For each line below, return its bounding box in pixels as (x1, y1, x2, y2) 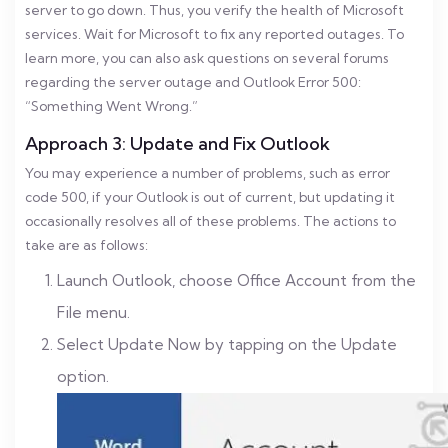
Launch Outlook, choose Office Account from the (57, 271, 416, 290)
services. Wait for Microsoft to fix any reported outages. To (25, 26, 404, 42)
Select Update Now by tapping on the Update (57, 335, 397, 354)
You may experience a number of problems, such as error (25, 165, 390, 181)
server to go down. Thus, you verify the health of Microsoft (25, 2, 404, 18)
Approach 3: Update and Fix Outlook (25, 132, 330, 155)
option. (57, 367, 109, 386)
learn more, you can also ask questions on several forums (25, 50, 389, 66)
